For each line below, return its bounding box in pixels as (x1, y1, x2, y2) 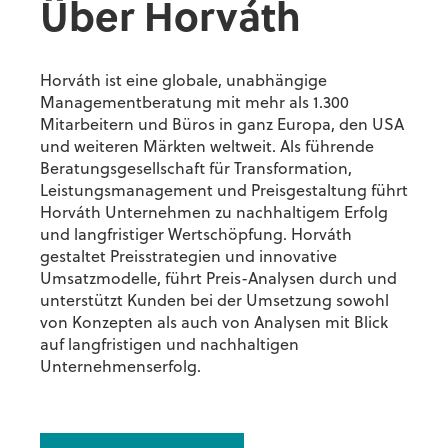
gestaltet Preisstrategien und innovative (40, 249, 337, 268)
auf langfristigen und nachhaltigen (40, 337, 299, 356)
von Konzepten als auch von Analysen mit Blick (40, 315, 388, 334)
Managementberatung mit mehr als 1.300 (40, 95, 349, 114)
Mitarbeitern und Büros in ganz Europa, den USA (40, 117, 404, 136)
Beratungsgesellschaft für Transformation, (40, 161, 352, 180)
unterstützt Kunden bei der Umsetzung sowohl (40, 293, 389, 312)
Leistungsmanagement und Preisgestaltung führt (40, 183, 408, 202)
